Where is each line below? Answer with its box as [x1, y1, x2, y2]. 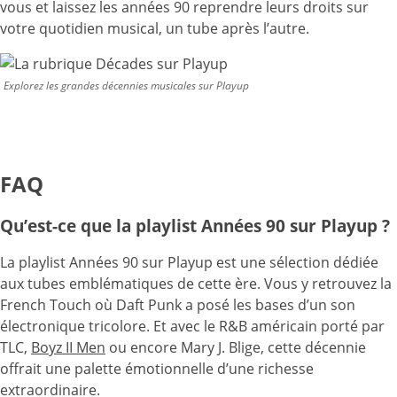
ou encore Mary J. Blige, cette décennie [105, 338, 366, 357]
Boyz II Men [31, 338, 105, 357]
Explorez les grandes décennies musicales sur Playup [4, 78, 249, 93]
